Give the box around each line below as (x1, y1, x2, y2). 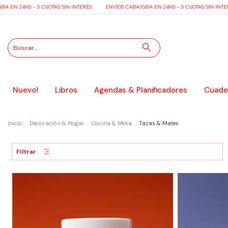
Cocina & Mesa (92, 120, 132, 127)
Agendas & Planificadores (94, 85, 187, 95)
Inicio (8, 120, 22, 127)
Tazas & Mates (139, 120, 179, 127)
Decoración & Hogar (30, 120, 84, 127)
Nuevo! (12, 85, 38, 95)
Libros (54, 85, 77, 95)
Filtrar (16, 148, 36, 156)
